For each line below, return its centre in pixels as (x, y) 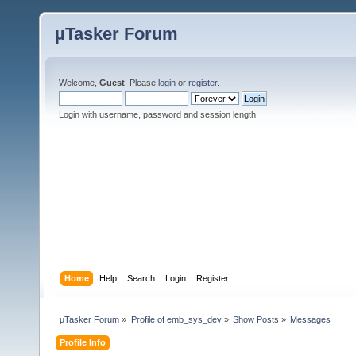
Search (141, 278)
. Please (141, 83)
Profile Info (83, 342)
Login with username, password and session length (157, 114)
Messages (311, 319)
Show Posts (255, 319)
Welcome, (79, 83)
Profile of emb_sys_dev (176, 319)
